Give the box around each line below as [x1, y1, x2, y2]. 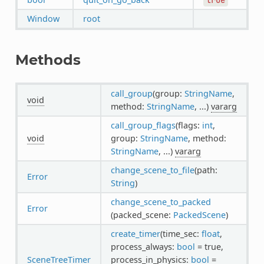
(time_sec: [160, 227, 202, 239]
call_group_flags [110, 119, 176, 131]
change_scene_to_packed [110, 196, 211, 207]
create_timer [110, 227, 160, 239]
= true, [194, 240, 223, 252]
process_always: [110, 240, 177, 252]
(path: [194, 164, 217, 176]
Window [27, 12, 60, 24]
